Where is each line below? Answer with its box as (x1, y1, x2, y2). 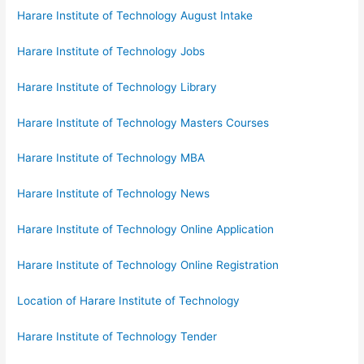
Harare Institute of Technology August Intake (17, 8, 253, 22)
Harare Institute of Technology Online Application (17, 223, 275, 236)
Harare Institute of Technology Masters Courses (17, 115, 270, 129)
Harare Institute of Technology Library (17, 80, 218, 93)
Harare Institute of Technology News (17, 187, 210, 201)
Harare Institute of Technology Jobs (17, 44, 206, 58)
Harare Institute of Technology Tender (17, 329, 218, 343)
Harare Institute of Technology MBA (17, 151, 206, 165)
